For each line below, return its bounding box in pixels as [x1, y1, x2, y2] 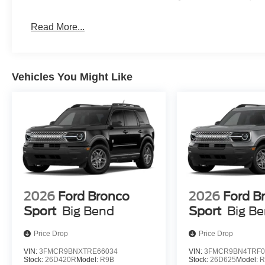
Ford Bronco [58, 189, 130, 204]
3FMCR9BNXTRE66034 [39, 247, 118, 256]
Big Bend [62, 204, 114, 219]
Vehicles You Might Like [12, 71, 132, 83]
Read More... [31, 22, 85, 33]
